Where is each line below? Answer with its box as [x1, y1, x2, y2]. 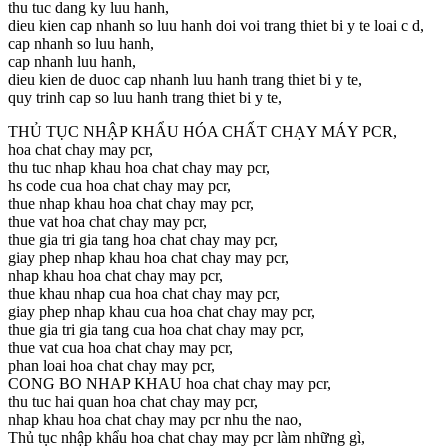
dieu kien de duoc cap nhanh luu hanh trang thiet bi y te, [8, 70, 362, 88]
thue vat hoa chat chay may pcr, [8, 212, 207, 230]
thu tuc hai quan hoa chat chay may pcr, [8, 392, 258, 410]
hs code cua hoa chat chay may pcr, [8, 176, 231, 194]
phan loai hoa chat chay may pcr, [8, 356, 215, 374]
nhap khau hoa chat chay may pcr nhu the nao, [8, 410, 302, 428]
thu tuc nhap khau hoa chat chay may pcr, [8, 158, 270, 176]
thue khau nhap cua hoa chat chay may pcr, [8, 284, 280, 302]
